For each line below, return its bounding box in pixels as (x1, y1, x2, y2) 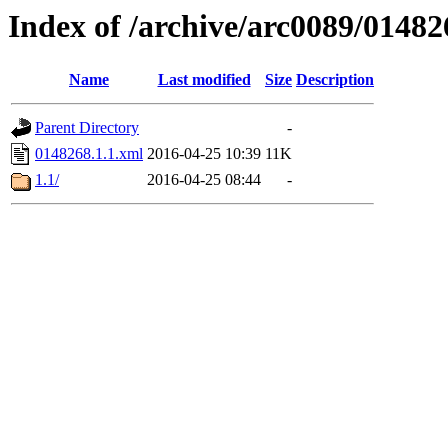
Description (296, 71, 374, 89)
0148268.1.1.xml (35, 145, 143, 163)
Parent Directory (35, 119, 139, 137)
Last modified (157, 71, 251, 89)
